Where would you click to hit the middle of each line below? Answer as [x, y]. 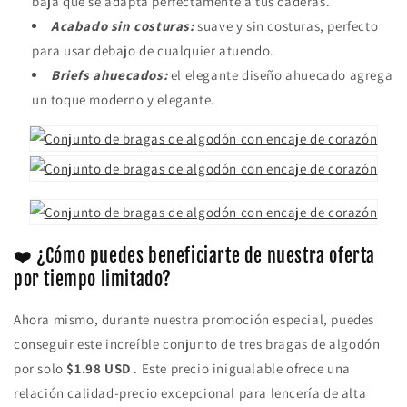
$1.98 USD [99, 368]
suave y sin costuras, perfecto [286, 26]
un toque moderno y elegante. [124, 100]
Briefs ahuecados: [109, 75]
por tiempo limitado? [93, 280]
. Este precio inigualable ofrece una [241, 368]
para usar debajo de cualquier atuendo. [153, 51]
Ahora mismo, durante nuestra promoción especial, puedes [194, 319]
